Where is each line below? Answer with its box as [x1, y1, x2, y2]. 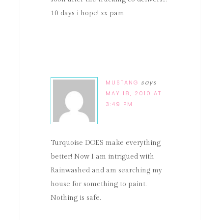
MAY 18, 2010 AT [106, 89, 162, 97]
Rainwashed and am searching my [51, 166, 162, 174]
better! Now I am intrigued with [51, 153, 154, 161]
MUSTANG [106, 79, 138, 86]
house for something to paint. [51, 180, 146, 188]
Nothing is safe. [51, 194, 101, 202]
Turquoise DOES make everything [51, 139, 161, 147]
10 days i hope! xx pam [51, 9, 124, 17]
